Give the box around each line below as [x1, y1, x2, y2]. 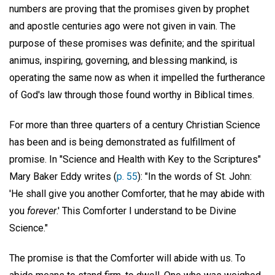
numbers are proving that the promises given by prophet [9, 3, 249, 15]
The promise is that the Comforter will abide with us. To [9, 252, 246, 264]
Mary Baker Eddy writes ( [9, 170, 117, 182]
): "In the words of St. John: [137, 170, 252, 182]
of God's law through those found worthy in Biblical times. [9, 89, 254, 101]
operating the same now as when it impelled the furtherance [9, 72, 265, 83]
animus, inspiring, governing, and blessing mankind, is [9, 55, 238, 66]
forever [27, 204, 56, 217]
